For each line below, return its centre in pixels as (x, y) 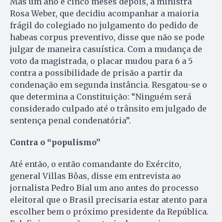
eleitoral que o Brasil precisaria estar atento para (109, 199)
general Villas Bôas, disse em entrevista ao (95, 176)
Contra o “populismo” (55, 142)
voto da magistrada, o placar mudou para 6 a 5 (101, 61)
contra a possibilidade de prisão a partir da (96, 73)
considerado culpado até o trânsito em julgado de (108, 108)
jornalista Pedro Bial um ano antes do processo (104, 188)
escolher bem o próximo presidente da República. (109, 211)
